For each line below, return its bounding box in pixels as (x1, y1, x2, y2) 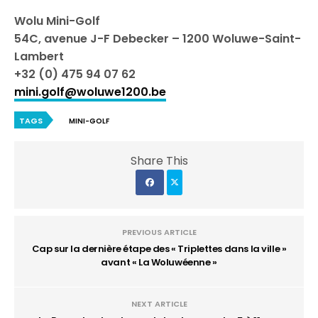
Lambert (14, 48, 64, 65)
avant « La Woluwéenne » (101, 255, 217, 269)
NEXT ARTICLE (131, 297, 187, 309)
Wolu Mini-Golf (14, 12, 101, 29)
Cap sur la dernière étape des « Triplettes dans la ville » (31, 241, 287, 256)
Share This (130, 152, 188, 169)
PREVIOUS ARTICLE (121, 226, 197, 238)
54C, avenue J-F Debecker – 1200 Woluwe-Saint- (14, 30, 302, 47)
